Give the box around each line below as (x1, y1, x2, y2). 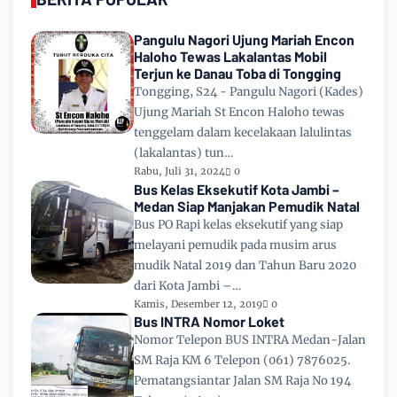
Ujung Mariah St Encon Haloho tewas (134, 105, 345, 121)
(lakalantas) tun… (134, 145, 233, 161)
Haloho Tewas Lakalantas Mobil (134, 48, 327, 66)
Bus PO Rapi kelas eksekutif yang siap (134, 216, 343, 232)
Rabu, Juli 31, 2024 (134, 165, 225, 178)
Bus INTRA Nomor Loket (134, 313, 284, 331)
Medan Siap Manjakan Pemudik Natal (134, 197, 360, 214)
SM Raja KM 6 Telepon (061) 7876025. (134, 353, 350, 369)
